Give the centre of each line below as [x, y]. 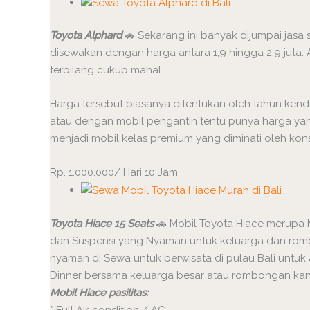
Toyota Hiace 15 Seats [103, 223]
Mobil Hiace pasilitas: [99, 292]
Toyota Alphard [86, 36]
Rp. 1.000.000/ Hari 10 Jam [114, 173]
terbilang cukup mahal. [107, 70]
